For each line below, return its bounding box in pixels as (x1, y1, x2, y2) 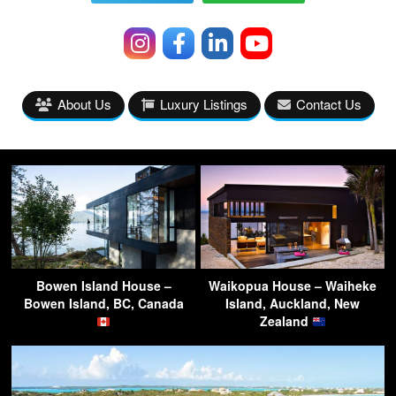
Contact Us (295, 95, 362, 114)
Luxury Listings (159, 95, 247, 114)
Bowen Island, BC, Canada (23, 294, 184, 313)
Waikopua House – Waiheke (209, 277, 377, 295)
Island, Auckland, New (225, 294, 360, 313)
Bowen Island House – (35, 277, 171, 295)
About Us (57, 95, 111, 114)
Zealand (259, 312, 312, 331)
